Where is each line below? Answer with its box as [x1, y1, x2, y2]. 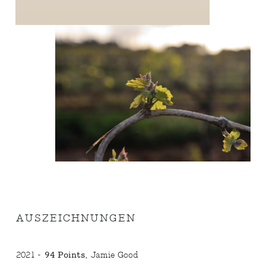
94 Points [45, 249, 86, 260]
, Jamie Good [85, 249, 139, 260]
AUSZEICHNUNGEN [16, 211, 137, 224]
